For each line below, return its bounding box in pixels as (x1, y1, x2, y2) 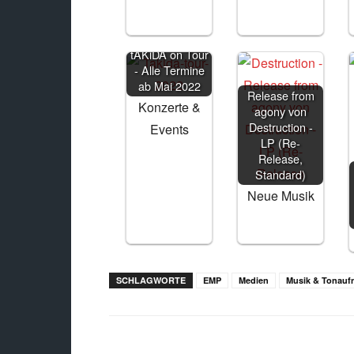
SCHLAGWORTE (116, 274, 186, 286)
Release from (247, 87, 314, 104)
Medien (239, 274, 269, 286)
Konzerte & (137, 98, 201, 116)
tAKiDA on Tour (130, 46, 209, 62)
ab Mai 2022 (137, 77, 201, 94)
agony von (254, 103, 307, 119)
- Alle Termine (134, 62, 205, 78)
